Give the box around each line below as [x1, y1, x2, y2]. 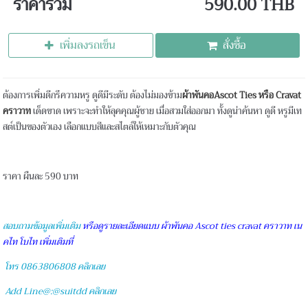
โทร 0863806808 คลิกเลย [5, 258, 106, 275]
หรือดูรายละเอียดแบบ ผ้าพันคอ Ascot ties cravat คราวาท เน [82, 218, 302, 234]
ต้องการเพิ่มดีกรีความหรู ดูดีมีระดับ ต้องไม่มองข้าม [3, 87, 183, 104]
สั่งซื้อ [222, 36, 246, 56]
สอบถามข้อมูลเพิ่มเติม [3, 218, 81, 234]
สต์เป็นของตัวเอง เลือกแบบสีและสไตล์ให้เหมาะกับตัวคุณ [3, 119, 197, 135]
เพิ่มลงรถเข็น [59, 36, 115, 56]
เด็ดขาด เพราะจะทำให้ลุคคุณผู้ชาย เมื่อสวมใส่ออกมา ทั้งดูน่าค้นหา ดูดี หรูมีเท [33, 103, 302, 120]
